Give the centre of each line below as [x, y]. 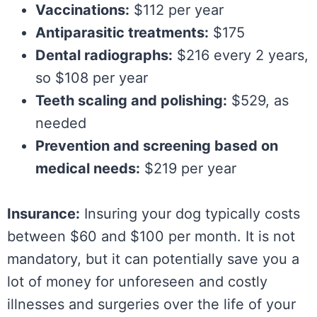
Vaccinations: [82, 10]
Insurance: [44, 214]
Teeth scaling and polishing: [131, 101]
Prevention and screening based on [157, 146]
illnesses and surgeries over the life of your [151, 305]
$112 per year [177, 10]
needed [61, 123]
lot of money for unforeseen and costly [137, 282]
